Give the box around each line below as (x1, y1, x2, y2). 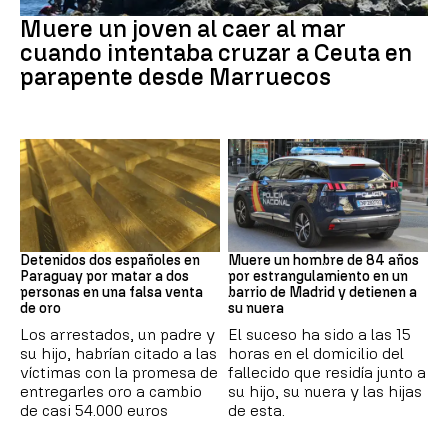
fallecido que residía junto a (228, 362, 426, 382)
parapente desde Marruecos (20, 62, 331, 92)
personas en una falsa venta (20, 283, 203, 301)
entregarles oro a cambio (20, 381, 202, 401)
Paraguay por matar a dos (20, 267, 189, 285)
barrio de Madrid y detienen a (228, 283, 417, 301)
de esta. (228, 400, 285, 420)
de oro (20, 299, 61, 317)
